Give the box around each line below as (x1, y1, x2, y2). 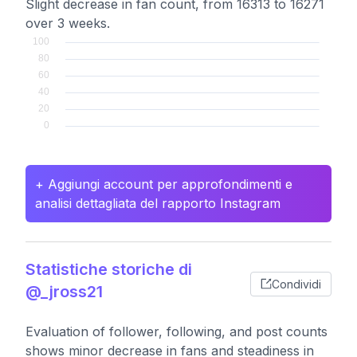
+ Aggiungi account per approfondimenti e (35, 176, 292, 192)
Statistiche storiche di (25, 260, 192, 279)
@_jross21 (25, 282, 103, 301)
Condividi (272, 277, 321, 291)
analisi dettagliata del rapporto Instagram (35, 195, 280, 211)
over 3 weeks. (25, 15, 110, 31)
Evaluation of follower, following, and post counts (25, 324, 328, 339)
